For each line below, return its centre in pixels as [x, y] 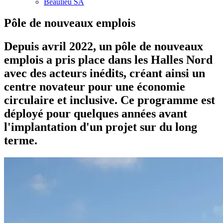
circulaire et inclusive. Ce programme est [110, 100]
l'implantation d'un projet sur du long [101, 127]
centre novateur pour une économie [95, 86]
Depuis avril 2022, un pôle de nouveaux [104, 46]
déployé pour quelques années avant [96, 113]
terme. [21, 140]
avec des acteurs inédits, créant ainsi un [105, 73]
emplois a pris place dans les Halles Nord [108, 59]
